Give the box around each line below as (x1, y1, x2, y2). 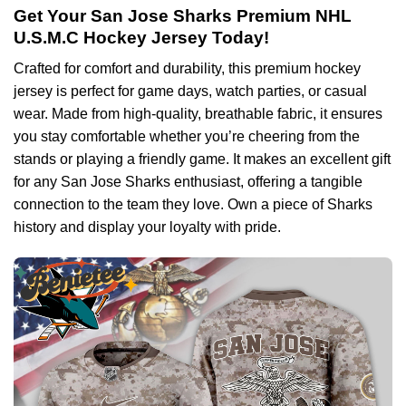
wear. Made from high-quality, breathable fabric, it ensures (14, 106, 382, 122)
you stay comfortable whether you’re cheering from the (14, 129, 360, 145)
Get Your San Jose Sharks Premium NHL (14, 5, 352, 25)
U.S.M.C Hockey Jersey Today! (14, 27, 269, 47)
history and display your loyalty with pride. (14, 219, 281, 236)
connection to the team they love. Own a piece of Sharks (14, 197, 372, 213)
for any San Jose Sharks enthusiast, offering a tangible (14, 174, 362, 190)
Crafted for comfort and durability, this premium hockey (14, 61, 361, 77)
